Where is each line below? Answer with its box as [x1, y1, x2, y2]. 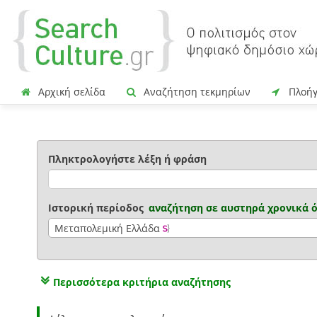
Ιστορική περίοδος [48, 201, 144, 214]
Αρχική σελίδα [35, 85, 105, 98]
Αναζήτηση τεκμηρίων [141, 85, 250, 98]
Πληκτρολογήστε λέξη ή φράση [48, 152, 207, 166]
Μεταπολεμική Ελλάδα [54, 221, 160, 235]
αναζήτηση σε [149, 201, 221, 214]
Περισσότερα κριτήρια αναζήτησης [53, 275, 231, 289]
